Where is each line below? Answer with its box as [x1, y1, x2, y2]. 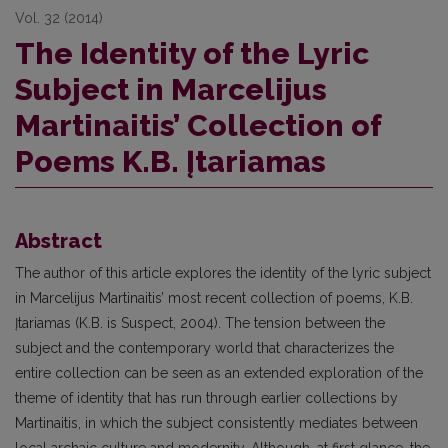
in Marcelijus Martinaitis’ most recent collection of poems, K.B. [15, 289, 413, 306]
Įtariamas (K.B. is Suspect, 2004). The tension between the [15, 314, 385, 331]
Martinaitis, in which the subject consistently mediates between [15, 414, 418, 431]
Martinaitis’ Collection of [15, 107, 381, 143]
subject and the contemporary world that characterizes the [15, 339, 394, 356]
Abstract [15, 228, 102, 253]
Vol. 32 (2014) [15, 9, 103, 26]
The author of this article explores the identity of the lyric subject [15, 264, 431, 281]
